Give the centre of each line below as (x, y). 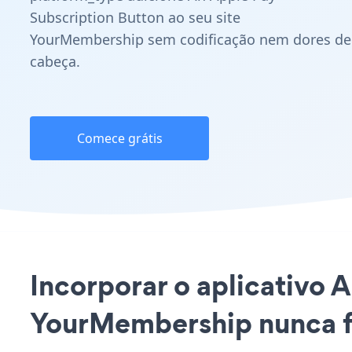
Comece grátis (119, 138)
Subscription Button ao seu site (135, 17)
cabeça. (55, 61)
